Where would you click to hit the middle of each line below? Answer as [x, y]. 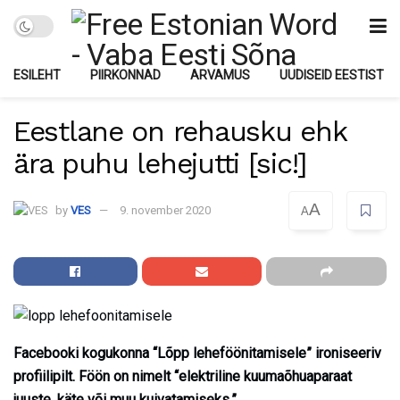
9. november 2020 [165, 210]
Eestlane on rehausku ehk [180, 131]
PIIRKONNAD [125, 75]
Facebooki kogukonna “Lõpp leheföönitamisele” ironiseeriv [197, 353]
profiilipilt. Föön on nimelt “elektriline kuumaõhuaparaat [183, 376]
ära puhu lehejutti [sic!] [160, 163]
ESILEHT [37, 75]
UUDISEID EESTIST [332, 75]
